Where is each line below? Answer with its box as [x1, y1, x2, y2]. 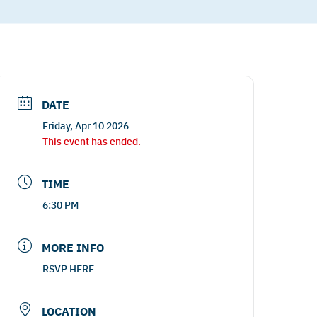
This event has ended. [42, 134, 142, 148]
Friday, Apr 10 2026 [42, 118, 129, 132]
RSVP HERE [42, 261, 95, 275]
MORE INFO [42, 239, 105, 255]
